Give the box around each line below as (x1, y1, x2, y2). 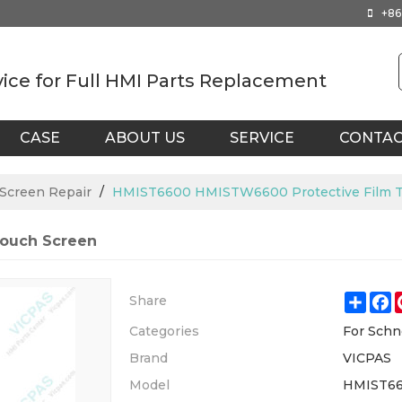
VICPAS (343, 350, 391, 366)
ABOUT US (105, 129, 185, 146)
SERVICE (230, 129, 294, 146)
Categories (129, 323, 199, 339)
